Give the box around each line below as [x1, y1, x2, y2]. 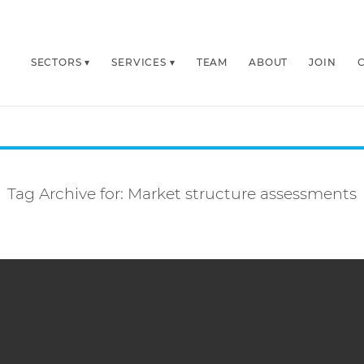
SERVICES [111, 56, 167, 68]
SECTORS [30, 56, 82, 68]
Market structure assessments [128, 184, 357, 203]
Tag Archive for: [7, 184, 128, 203]
